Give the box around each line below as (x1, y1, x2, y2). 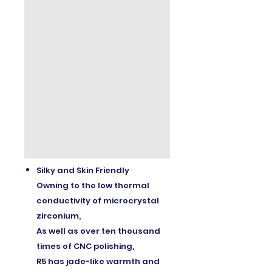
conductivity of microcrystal (36, 194, 159, 206)
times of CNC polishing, (36, 240, 134, 252)
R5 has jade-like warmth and (36, 255, 160, 267)
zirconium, (36, 209, 81, 222)
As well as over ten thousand (36, 225, 160, 237)
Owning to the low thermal (36, 179, 149, 191)
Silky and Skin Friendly (36, 164, 129, 176)
